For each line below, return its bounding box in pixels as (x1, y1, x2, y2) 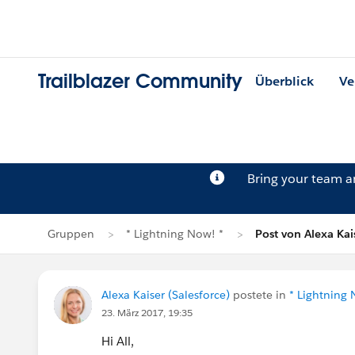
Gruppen (48, 227, 94, 241)
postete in (230, 288, 289, 302)
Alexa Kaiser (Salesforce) (101, 288, 230, 302)
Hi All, (101, 334, 134, 349)
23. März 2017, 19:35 (101, 306, 193, 319)
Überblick (255, 73, 314, 90)
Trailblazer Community (38, 69, 242, 94)
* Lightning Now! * (126, 227, 223, 241)
